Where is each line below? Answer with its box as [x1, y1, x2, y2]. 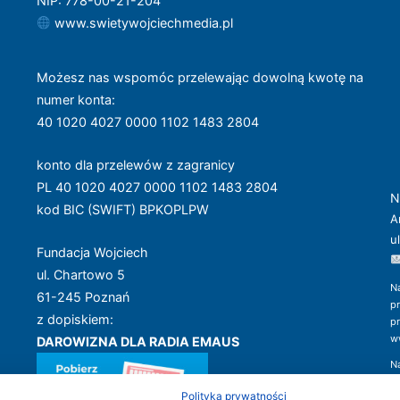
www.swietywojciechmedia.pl [54, 15, 234, 31]
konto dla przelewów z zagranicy [36, 157, 235, 173]
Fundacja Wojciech [36, 245, 148, 261]
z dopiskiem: [36, 312, 113, 328]
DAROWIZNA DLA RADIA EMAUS [36, 334, 239, 350]
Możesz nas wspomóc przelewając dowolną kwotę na [36, 70, 363, 86]
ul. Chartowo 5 [36, 267, 125, 283]
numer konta [36, 92, 112, 108]
